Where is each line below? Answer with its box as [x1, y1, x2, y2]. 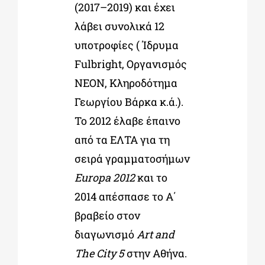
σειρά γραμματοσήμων [74, 151, 190, 166]
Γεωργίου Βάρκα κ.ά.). [74, 94, 183, 109]
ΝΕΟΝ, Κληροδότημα [74, 75, 177, 90]
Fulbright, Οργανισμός [74, 56, 187, 71]
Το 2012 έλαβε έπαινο [74, 113, 180, 128]
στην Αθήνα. [124, 245, 187, 260]
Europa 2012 [74, 170, 135, 185]
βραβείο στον [74, 208, 140, 222]
